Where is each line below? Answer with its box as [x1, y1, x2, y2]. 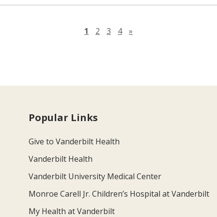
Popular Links [29, 110, 98, 124]
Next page [132, 25, 170, 36]
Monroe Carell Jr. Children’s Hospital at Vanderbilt [29, 188, 210, 199]
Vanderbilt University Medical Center [29, 170, 162, 182]
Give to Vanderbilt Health [29, 136, 120, 147]
